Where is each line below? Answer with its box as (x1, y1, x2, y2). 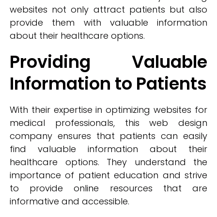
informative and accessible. (10, 195, 129, 207)
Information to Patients (10, 72, 207, 95)
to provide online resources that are (10, 182, 207, 194)
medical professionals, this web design (10, 117, 207, 129)
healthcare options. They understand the (10, 156, 207, 168)
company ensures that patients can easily (10, 130, 207, 142)
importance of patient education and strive (10, 169, 207, 181)
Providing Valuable (10, 50, 207, 74)
